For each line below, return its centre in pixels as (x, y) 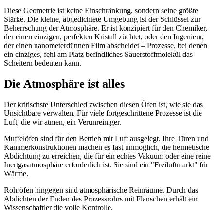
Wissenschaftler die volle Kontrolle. (58, 207)
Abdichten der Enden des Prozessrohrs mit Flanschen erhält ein (101, 199)
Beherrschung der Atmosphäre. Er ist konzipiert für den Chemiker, (106, 28)
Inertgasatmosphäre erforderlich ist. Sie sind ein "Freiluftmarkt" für (106, 164)
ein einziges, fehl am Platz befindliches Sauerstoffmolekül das (98, 54)
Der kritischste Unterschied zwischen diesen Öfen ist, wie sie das (103, 104)
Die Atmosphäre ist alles (64, 84)
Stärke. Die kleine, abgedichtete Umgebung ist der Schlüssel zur (102, 19)
